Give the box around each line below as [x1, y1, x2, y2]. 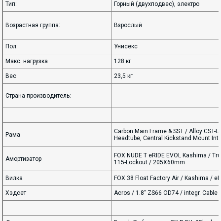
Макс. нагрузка [5, 58, 48, 65]
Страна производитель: [5, 92, 71, 99]
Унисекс [114, 43, 138, 50]
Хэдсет [5, 189, 26, 196]
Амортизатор [5, 155, 41, 162]
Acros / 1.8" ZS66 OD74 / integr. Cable [114, 189, 218, 196]
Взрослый [114, 22, 142, 29]
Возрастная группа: [5, 22, 60, 29]
